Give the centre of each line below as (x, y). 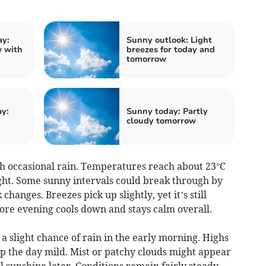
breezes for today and (171, 49)
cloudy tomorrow (161, 121)
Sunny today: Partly (167, 111)
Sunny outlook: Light (169, 40)
